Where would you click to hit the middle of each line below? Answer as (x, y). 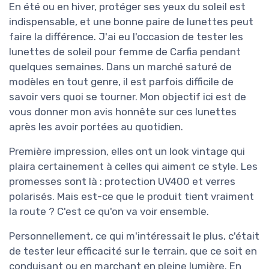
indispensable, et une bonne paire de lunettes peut (131, 21)
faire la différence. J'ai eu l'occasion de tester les (126, 36)
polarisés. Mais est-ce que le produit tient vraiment (131, 196)
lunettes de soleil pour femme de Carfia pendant (125, 51)
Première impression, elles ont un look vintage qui (127, 151)
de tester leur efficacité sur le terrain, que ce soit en (133, 251)
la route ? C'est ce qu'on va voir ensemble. (109, 211)
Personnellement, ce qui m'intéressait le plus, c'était (134, 236)
